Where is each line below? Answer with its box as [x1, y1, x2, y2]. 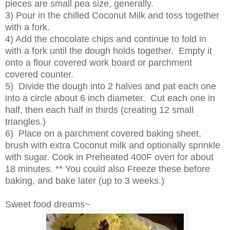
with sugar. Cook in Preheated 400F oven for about [5, 151, 214, 162]
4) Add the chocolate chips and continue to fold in [5, 33, 206, 44]
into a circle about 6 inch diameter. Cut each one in [5, 92, 215, 103]
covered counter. [5, 69, 73, 80]
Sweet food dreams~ [5, 199, 90, 209]
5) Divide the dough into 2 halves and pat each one [5, 81, 216, 91]
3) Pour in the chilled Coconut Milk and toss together [5, 10, 219, 21]
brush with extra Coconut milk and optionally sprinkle [5, 140, 220, 150]
